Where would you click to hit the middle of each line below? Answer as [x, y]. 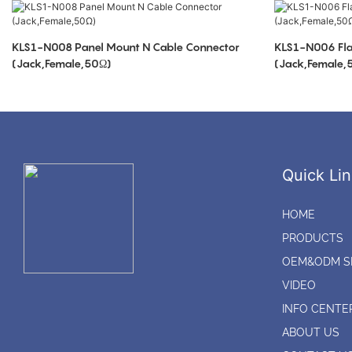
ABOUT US [310, 333]
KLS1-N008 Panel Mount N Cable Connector [126, 47]
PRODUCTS [312, 238]
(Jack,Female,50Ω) [62, 64]
